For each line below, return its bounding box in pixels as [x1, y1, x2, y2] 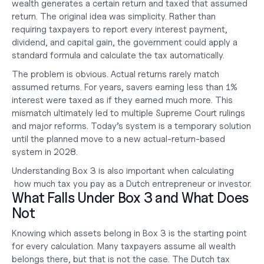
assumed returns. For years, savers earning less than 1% [12, 82, 237, 93]
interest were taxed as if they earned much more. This [12, 95, 233, 105]
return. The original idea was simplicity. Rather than [12, 11, 216, 22]
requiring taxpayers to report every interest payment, [12, 24, 227, 35]
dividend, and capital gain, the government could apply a [12, 37, 237, 48]
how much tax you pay [14, 179, 105, 189]
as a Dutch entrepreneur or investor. [105, 179, 252, 189]
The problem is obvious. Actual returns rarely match [12, 69, 219, 80]
